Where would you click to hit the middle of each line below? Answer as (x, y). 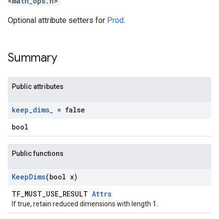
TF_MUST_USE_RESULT (52, 194)
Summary (33, 58)
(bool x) (62, 177)
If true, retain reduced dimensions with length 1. (85, 204)
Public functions (38, 153)
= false (69, 110)
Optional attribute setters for (57, 20)
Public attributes (38, 87)
